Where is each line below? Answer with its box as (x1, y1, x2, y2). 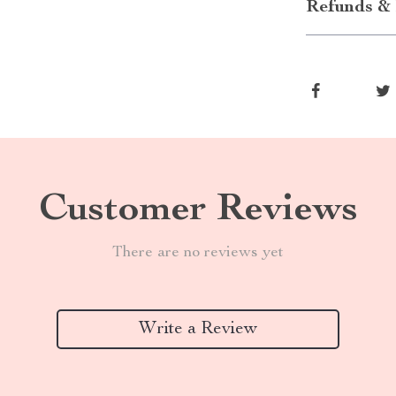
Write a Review (139, 320, 257, 339)
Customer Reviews (38, 192, 358, 231)
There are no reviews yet (112, 245, 284, 261)
